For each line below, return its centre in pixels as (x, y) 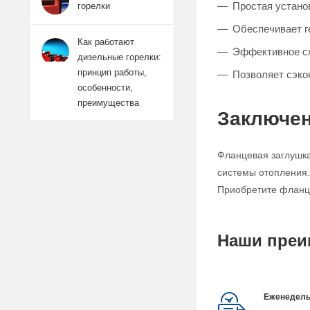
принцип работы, (112, 72)
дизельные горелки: (119, 57)
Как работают (106, 42)
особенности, (105, 88)
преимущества (108, 103)
